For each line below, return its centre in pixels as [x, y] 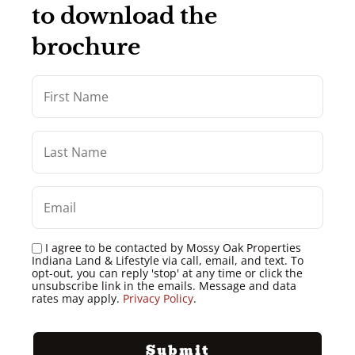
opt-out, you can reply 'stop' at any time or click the [167, 273]
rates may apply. [77, 298]
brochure [86, 47]
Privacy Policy [158, 298]
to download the [124, 16]
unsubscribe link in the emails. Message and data [164, 286]
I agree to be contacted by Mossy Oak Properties [173, 248]
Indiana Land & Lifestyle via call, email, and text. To [168, 260]
